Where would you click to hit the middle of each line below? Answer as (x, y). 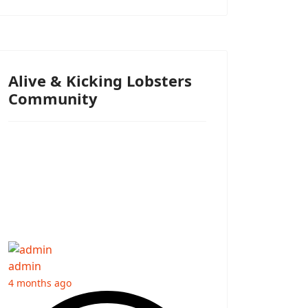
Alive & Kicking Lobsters (100, 81)
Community (53, 99)
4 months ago (40, 283)
